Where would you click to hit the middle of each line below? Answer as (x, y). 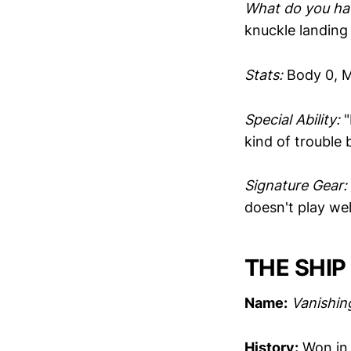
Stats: (264, 74)
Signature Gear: (296, 186)
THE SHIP (295, 268)
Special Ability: (292, 119)
